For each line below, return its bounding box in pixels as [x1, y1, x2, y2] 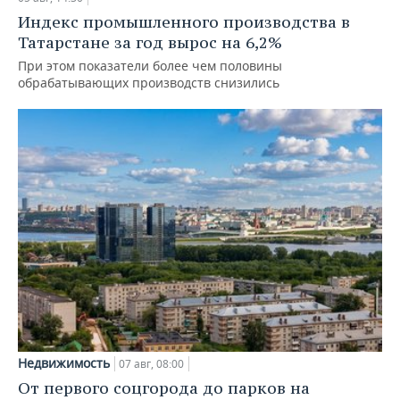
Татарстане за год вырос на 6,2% [18, 32, 282, 54]
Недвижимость [18, 354, 110, 371]
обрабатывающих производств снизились [18, 74, 279, 92]
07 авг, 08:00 [119, 355, 184, 371]
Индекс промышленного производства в [18, 12, 350, 33]
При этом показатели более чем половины [18, 57, 282, 75]
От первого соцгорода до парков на [18, 377, 310, 398]
